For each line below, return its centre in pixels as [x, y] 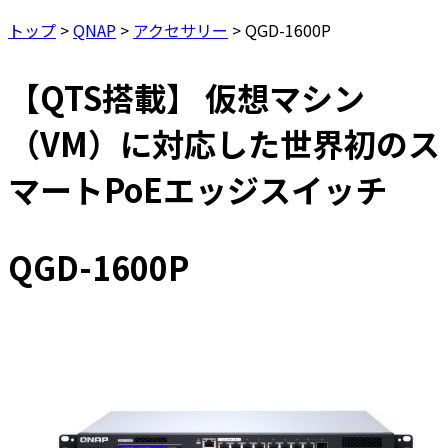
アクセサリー [180, 29]
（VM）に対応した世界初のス [224, 142]
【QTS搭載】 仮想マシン [186, 96]
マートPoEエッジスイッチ [197, 188]
